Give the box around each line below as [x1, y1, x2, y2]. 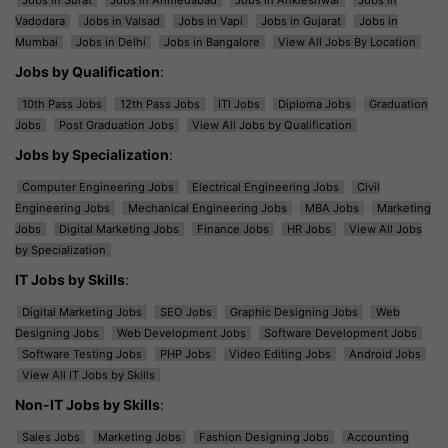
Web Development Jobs [117, 325, 246, 340]
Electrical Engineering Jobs [192, 179, 339, 194]
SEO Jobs [160, 304, 212, 319]
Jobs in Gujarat [261, 13, 341, 28]
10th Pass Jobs [22, 96, 102, 111]
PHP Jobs [160, 346, 211, 361]
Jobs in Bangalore [164, 34, 260, 49]
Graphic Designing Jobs [230, 304, 358, 319]
